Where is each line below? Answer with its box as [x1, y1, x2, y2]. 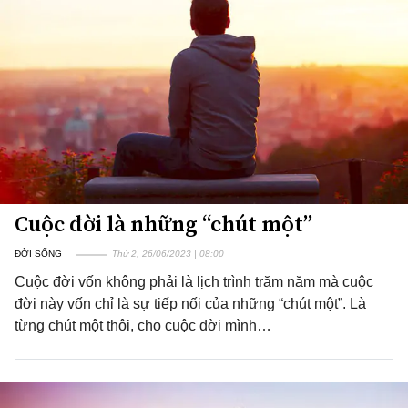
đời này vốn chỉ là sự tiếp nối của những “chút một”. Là [15, 296, 366, 311]
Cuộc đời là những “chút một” [15, 209, 312, 239]
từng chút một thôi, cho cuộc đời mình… [15, 318, 271, 333]
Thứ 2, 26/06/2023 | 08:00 [112, 249, 224, 259]
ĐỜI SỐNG [15, 249, 62, 259]
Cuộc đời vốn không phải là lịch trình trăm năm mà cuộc [15, 274, 373, 290]
